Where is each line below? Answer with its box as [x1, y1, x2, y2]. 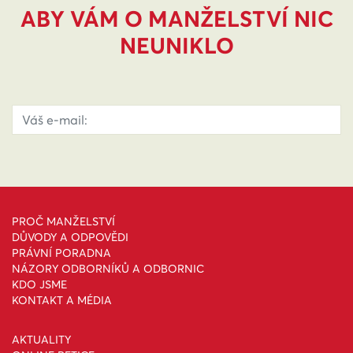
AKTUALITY [12, 333, 71, 347]
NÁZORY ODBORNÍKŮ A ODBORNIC [12, 262, 204, 276]
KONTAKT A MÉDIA [12, 293, 112, 307]
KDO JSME [12, 277, 67, 292]
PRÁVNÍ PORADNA [12, 246, 111, 260]
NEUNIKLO [119, 32, 234, 60]
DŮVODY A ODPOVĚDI [12, 230, 128, 244]
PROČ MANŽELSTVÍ [12, 214, 115, 229]
